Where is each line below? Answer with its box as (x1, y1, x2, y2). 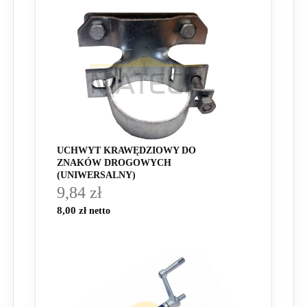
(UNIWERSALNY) (57, 169, 136, 180)
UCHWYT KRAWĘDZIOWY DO (57, 145, 196, 156)
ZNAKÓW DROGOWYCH (57, 157, 171, 168)
